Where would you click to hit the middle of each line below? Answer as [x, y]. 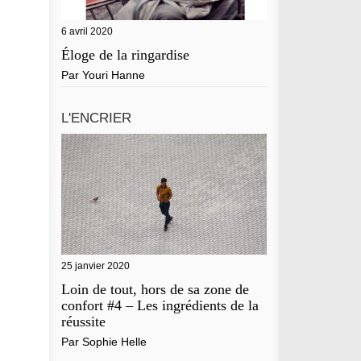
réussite [83, 322]
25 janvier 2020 [95, 266]
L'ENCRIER [96, 118]
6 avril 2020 [87, 32]
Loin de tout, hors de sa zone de [155, 290]
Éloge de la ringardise [125, 55]
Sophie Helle [114, 342]
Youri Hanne [114, 75]
